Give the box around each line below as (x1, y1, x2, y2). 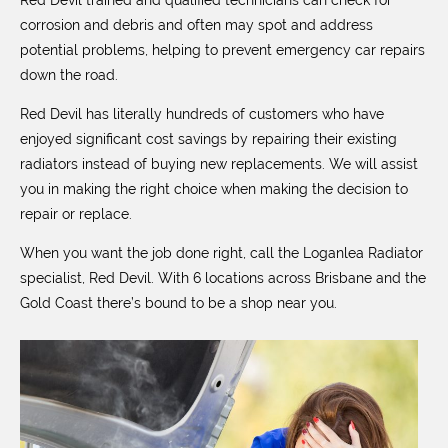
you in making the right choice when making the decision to (20, 181, 408, 197)
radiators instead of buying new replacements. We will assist (20, 156, 418, 172)
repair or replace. (20, 206, 132, 222)
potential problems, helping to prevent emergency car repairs (20, 42, 425, 58)
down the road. (20, 67, 118, 83)
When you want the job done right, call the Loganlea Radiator (20, 245, 423, 261)
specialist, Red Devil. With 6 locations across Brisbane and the (20, 270, 426, 286)
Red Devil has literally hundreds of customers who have (20, 106, 384, 122)
